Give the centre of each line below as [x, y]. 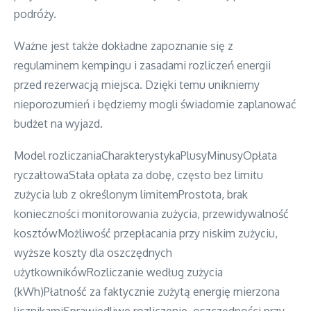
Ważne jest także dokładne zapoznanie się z [124, 45]
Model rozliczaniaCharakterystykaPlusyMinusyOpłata [145, 155]
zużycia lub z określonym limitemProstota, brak [131, 194]
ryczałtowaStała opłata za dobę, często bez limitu [138, 175]
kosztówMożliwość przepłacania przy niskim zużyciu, [146, 233]
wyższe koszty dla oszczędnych [93, 252]
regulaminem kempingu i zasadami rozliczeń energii [142, 65]
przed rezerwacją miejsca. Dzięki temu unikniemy [137, 84]
